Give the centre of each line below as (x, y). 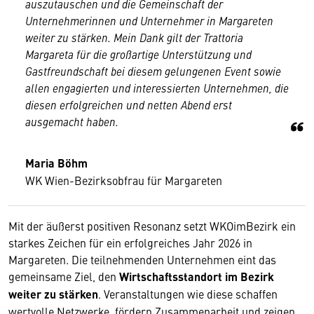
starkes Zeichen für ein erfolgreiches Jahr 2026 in (130, 243)
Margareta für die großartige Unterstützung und (138, 54)
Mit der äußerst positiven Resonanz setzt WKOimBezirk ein (152, 226)
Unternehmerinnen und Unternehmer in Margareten (149, 20)
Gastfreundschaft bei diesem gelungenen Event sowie (153, 71)
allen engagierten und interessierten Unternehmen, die (157, 88)
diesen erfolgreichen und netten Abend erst (129, 104)
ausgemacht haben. (72, 121)
